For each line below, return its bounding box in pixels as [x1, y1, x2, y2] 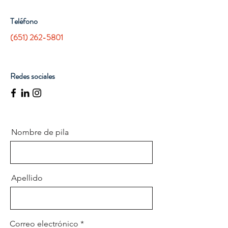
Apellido [11, 173, 43, 183]
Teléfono [10, 15, 38, 27]
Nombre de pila [11, 127, 69, 137]
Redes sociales [10, 70, 55, 82]
